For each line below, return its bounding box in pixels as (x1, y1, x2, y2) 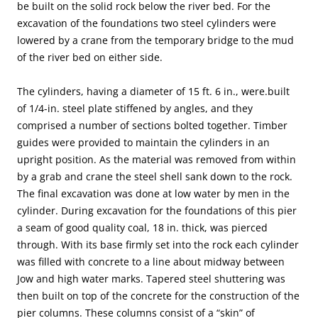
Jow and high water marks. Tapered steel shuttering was (17, 272, 285, 286)
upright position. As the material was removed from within (17, 153, 296, 167)
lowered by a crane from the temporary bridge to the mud (17, 33, 294, 48)
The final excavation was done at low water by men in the (17, 187, 290, 201)
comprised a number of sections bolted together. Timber (17, 119, 287, 133)
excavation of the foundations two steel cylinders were (17, 16, 276, 31)
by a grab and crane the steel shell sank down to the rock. (17, 170, 292, 184)
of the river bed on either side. (17, 50, 163, 65)
